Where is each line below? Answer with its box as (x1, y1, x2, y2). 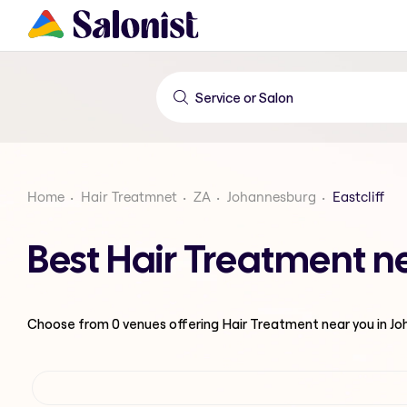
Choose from (27, 314, 112, 333)
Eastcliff (333, 188, 384, 205)
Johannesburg (227, 188, 316, 205)
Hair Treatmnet (81, 188, 177, 205)
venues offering (120, 314, 222, 333)
